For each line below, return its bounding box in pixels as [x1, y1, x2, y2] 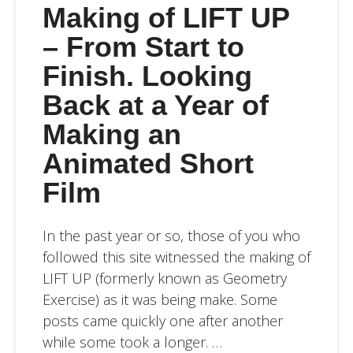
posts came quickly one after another [42, 310, 283, 330]
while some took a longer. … [42, 332, 222, 351]
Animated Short [42, 147, 254, 180]
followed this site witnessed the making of [42, 247, 310, 266]
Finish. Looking [42, 60, 252, 93]
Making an [42, 118, 181, 151]
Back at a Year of [42, 89, 269, 122]
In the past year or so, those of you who [42, 225, 300, 245]
